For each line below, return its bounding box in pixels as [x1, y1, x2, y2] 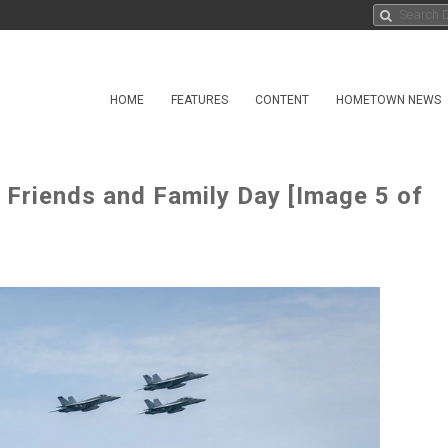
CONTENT [255, 93, 309, 107]
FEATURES [171, 93, 228, 107]
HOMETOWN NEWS [336, 93, 441, 107]
